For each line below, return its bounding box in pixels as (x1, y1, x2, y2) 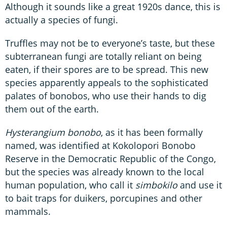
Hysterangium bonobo (5, 126, 101, 138)
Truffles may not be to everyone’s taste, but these (5, 36, 215, 49)
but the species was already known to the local (5, 165, 204, 178)
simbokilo (135, 178, 177, 191)
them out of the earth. (5, 102, 99, 115)
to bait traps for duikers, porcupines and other (5, 192, 202, 204)
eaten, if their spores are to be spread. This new (5, 63, 208, 75)
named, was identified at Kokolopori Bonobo (5, 139, 196, 152)
